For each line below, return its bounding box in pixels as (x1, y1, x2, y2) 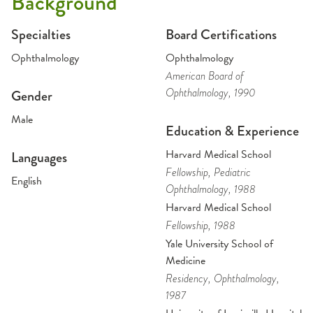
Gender (11, 86, 52, 107)
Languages (11, 147, 67, 168)
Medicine (165, 252, 205, 270)
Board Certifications (165, 24, 277, 45)
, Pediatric (208, 164, 251, 181)
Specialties (11, 24, 71, 45)
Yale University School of (165, 235, 273, 253)
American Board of (165, 68, 244, 85)
